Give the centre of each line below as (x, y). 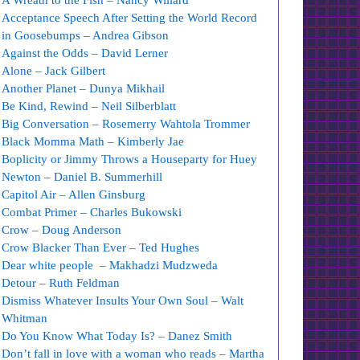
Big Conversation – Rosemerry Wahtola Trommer (126, 124)
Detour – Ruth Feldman (61, 283)
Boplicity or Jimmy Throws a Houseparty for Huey (130, 159)
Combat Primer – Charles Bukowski (92, 212)
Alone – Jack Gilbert (55, 71)
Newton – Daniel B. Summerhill (82, 177)
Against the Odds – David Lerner (85, 53)
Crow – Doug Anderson (62, 230)
